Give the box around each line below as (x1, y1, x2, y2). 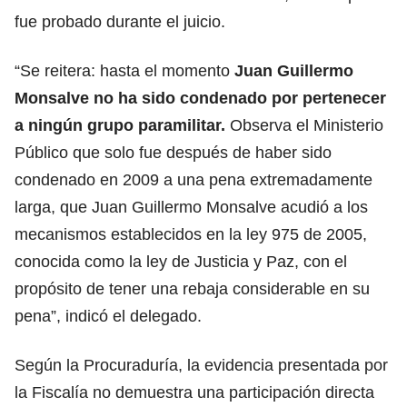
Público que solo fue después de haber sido (15, 143, 332, 162)
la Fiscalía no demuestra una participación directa (15, 382, 374, 402)
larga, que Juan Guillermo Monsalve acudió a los (15, 197, 368, 216)
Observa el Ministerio (230, 115, 383, 134)
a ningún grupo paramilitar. (15, 115, 230, 134)
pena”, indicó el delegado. (15, 306, 202, 325)
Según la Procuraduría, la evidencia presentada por (15, 355, 388, 374)
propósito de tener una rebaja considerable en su (15, 279, 370, 298)
